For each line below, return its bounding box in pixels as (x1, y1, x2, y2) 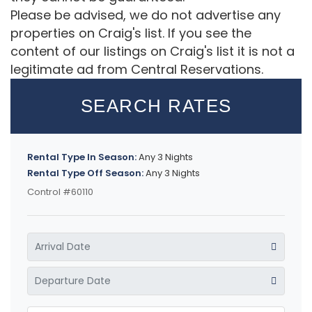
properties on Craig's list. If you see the (10, 24, 251, 42)
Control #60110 (27, 185, 93, 198)
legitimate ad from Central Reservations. (10, 61, 263, 78)
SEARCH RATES (80, 95, 232, 116)
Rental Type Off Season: (27, 166, 143, 180)
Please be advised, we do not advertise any (10, 6, 281, 24)
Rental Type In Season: (27, 150, 136, 164)
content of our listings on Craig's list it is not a (10, 42, 295, 60)
